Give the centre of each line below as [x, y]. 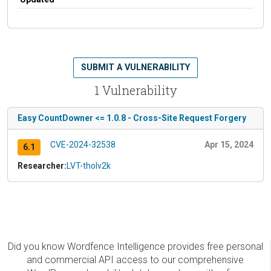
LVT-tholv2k [89, 165]
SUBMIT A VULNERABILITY [135, 67]
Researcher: [42, 165]
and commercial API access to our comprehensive [135, 260]
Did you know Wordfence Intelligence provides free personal [135, 246]
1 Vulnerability [135, 90]
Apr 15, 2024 [229, 144]
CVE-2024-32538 [83, 144]
